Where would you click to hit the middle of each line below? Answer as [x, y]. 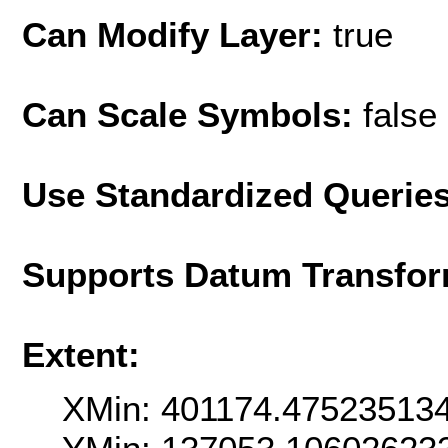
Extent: [81, 354]
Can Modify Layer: [177, 34]
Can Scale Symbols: [192, 114]
